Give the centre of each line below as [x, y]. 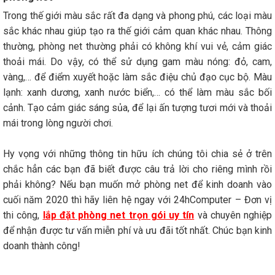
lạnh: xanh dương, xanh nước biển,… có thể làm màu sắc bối [137, 92]
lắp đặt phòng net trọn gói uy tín [118, 215]
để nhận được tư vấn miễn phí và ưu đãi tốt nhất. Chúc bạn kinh [137, 230]
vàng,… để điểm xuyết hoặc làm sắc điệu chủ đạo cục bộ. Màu [137, 77]
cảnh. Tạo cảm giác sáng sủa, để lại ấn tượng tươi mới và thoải [137, 107]
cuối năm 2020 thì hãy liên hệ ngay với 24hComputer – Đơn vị [137, 199]
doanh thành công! [42, 246]
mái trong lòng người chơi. [58, 123]
